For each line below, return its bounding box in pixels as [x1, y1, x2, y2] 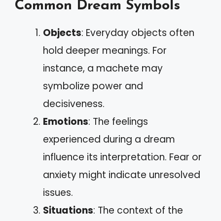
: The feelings [88, 114, 148, 128]
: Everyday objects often [81, 26, 194, 39]
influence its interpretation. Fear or [43, 150, 202, 164]
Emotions [43, 114, 88, 128]
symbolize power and [43, 79, 143, 93]
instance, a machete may [43, 61, 163, 75]
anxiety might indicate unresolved [43, 168, 200, 182]
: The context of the [93, 203, 183, 217]
